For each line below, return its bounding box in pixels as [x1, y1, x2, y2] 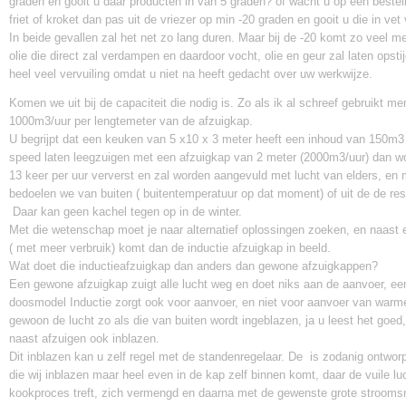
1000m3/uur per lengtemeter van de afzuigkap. [9, 114, 253, 128]
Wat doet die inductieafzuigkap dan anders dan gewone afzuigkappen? [9, 259, 382, 273]
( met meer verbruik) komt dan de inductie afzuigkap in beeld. [9, 241, 331, 255]
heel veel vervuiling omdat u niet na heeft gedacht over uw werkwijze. [9, 67, 372, 81]
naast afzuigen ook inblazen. [9, 332, 159, 345]
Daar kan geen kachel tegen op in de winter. [9, 205, 242, 218]
